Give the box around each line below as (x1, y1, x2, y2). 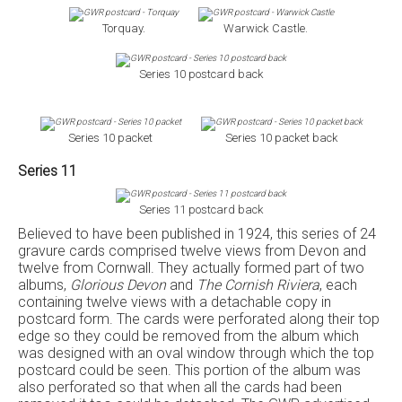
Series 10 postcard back (138, 67, 264, 81)
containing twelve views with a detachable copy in (18, 293, 331, 310)
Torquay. (101, 22, 145, 35)
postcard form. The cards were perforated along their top (18, 310, 380, 328)
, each (319, 276, 357, 293)
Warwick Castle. (223, 22, 308, 35)
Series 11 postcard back (138, 203, 264, 216)
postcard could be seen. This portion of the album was (18, 362, 361, 379)
